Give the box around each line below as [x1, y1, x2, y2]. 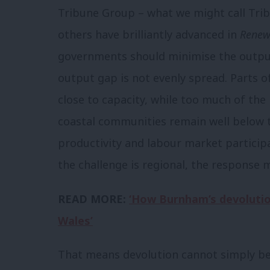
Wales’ [58, 213, 93, 228]
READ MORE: [58, 191, 129, 206]
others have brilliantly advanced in [58, 27, 240, 42]
